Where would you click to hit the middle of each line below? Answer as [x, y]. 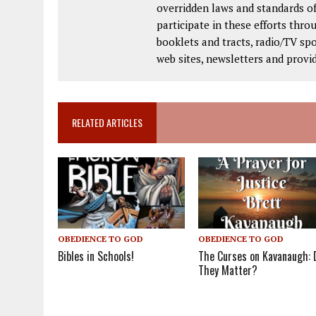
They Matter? [228, 271]
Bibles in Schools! [96, 256]
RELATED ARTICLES [107, 123]
